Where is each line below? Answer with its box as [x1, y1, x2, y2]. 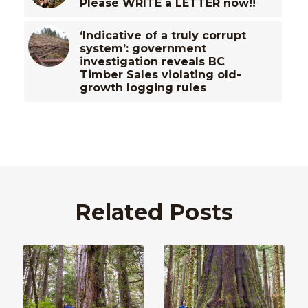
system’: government [79, 42, 206, 56]
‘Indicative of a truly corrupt [79, 29, 246, 43]
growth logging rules [79, 81, 206, 95]
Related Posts [74, 199, 234, 226]
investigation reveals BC [79, 55, 225, 69]
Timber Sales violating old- [79, 68, 241, 82]
